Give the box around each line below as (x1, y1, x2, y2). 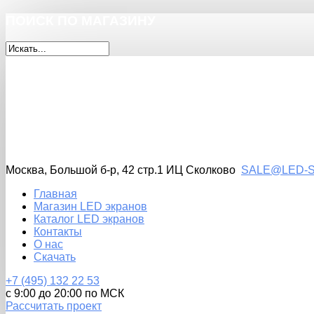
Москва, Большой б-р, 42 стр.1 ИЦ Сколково (6, 164, 241, 177)
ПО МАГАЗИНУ (57, 13, 156, 28)
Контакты (34, 226, 82, 238)
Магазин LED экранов (34, 200, 147, 213)
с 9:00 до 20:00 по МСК (6, 287, 124, 300)
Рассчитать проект (6, 300, 102, 313)
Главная (34, 188, 77, 200)
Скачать (34, 251, 76, 264)
